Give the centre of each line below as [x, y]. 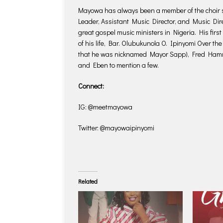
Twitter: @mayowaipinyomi [116, 127]
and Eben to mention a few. [118, 65]
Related [88, 181]
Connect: [91, 86]
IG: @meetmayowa [105, 107]
